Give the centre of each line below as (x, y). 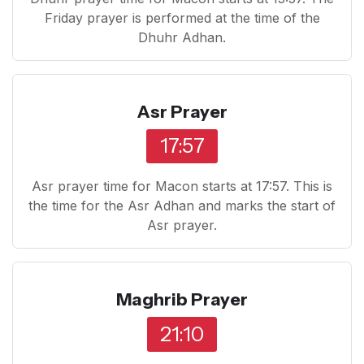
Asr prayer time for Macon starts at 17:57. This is (182, 186)
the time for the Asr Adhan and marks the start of (182, 206)
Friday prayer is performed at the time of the (182, 17)
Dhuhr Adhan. (182, 37)
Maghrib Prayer (182, 299)
